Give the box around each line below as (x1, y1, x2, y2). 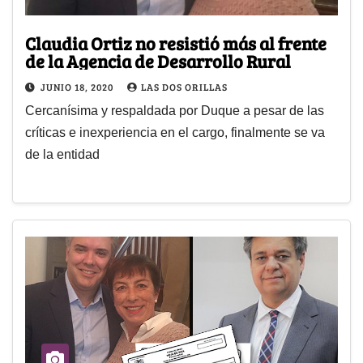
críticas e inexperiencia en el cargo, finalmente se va (25, 126, 325, 140)
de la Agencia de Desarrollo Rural (25, 49, 291, 74)
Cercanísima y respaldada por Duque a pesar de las (25, 104, 324, 118)
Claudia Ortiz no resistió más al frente (25, 31, 327, 56)
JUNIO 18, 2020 (41, 80, 116, 94)
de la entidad (25, 147, 100, 162)
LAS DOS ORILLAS (141, 80, 228, 94)
